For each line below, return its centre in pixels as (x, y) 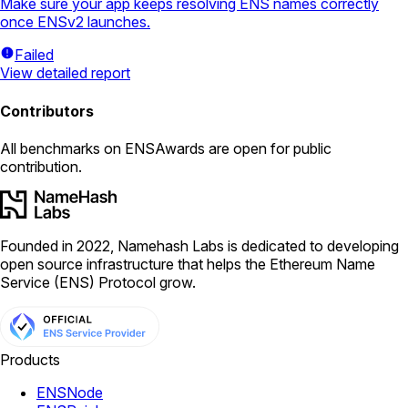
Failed (34, 55)
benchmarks (60, 148)
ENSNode (70, 392)
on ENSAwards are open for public (216, 148)
